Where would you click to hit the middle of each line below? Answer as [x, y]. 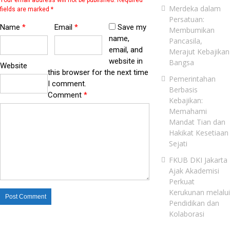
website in [126, 61]
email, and [126, 50]
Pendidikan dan [194, 203]
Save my [132, 27]
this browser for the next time [98, 72]
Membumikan [191, 30]
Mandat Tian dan [197, 122]
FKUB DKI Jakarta [198, 160]
